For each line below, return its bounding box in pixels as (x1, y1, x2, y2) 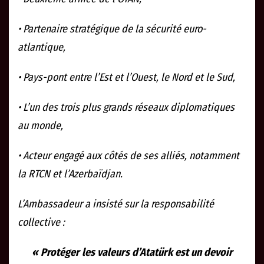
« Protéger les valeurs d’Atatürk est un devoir (31, 246, 233, 259)
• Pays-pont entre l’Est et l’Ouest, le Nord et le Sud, (18, 71, 235, 84)
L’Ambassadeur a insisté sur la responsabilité (18, 197, 214, 211)
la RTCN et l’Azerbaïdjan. (18, 167, 123, 181)
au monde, (18, 119, 63, 133)
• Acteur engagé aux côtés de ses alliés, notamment (18, 149, 239, 163)
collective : (18, 216, 65, 229)
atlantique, (18, 41, 65, 54)
